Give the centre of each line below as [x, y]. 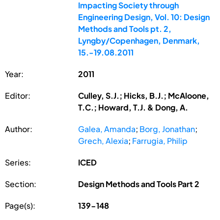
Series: [18, 162]
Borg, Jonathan [167, 129]
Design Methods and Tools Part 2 [139, 184]
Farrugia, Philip [160, 140]
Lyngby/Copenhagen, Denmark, [139, 40]
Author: [19, 129]
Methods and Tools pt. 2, [125, 28]
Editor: [18, 95]
